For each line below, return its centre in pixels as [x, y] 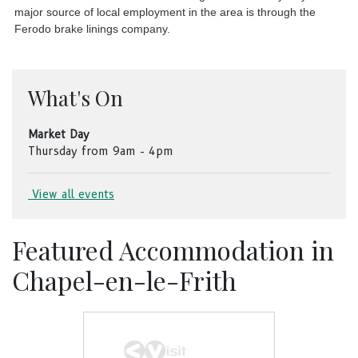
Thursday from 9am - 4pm [101, 151]
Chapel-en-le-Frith [124, 280]
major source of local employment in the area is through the [165, 12]
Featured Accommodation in [173, 249]
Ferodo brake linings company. [93, 29]
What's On [76, 97]
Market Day [59, 134]
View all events [71, 194]
